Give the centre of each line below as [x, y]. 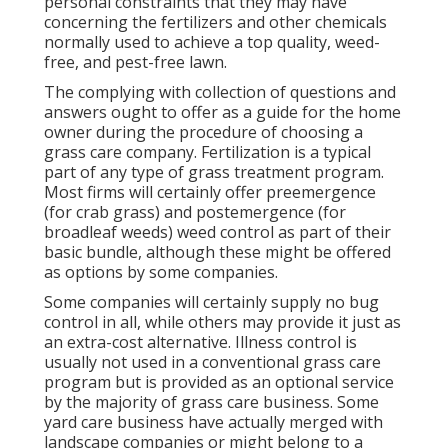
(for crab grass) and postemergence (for [195, 212]
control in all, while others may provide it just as [222, 322]
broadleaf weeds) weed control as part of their [217, 232]
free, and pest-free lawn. [135, 62]
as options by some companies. [161, 272]
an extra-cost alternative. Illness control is [200, 342]
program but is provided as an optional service [219, 382]
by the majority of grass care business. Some [211, 402]
